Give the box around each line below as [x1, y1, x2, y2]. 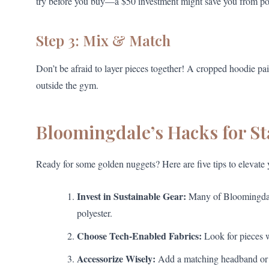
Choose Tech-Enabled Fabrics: [77, 229, 202, 243]
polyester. [77, 207, 112, 220]
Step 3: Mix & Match [36, 31, 171, 50]
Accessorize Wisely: [77, 252, 156, 266]
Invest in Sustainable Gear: [77, 189, 186, 204]
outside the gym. [36, 79, 98, 92]
